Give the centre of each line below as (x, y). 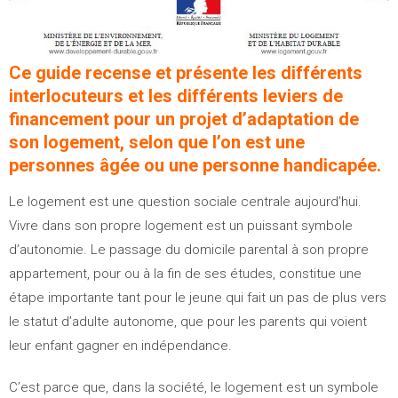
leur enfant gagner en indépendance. (120, 346)
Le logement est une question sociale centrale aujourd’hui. (185, 202)
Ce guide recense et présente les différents (186, 73)
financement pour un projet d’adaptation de (184, 119)
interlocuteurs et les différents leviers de (176, 96)
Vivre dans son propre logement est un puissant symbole (181, 226)
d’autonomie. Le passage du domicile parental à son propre (189, 250)
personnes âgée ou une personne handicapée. (195, 166)
